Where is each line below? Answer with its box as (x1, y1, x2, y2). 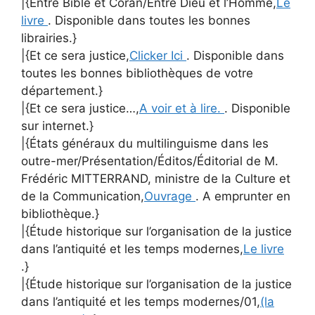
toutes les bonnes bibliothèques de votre (21, 65, 253, 80)
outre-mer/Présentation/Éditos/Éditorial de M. (21, 153, 278, 168)
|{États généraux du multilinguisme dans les (21, 136, 269, 150)
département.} (21, 83, 103, 98)
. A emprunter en (195, 188, 290, 203)
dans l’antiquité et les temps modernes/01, (21, 294, 260, 309)
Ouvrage (144, 188, 195, 203)
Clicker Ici (129, 48, 186, 63)
